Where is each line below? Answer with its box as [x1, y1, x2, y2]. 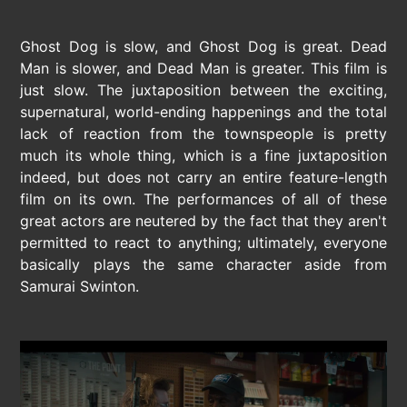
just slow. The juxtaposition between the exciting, [20, 80, 387, 99]
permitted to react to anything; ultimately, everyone [20, 233, 387, 252]
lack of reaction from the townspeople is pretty [20, 124, 387, 143]
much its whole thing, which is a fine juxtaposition [20, 145, 387, 164]
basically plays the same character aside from [20, 254, 387, 273]
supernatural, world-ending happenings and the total [20, 102, 387, 121]
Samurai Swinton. [20, 276, 140, 295]
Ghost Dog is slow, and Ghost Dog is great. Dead [20, 36, 387, 55]
